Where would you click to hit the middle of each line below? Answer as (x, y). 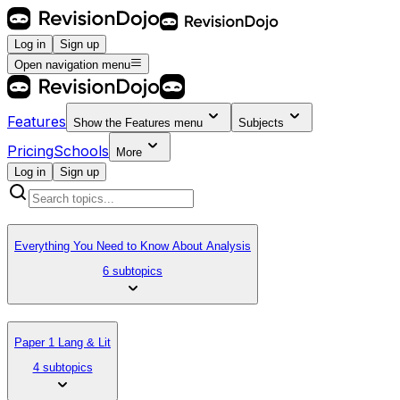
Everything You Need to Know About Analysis (133, 246)
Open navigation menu (72, 64)
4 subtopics (62, 368)
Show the (99, 122)
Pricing (30, 150)
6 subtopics (133, 271)
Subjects (261, 122)
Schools (81, 150)
